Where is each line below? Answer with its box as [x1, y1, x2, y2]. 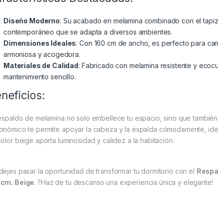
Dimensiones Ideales [3, 38, 76, 47]
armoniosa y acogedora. [3, 50, 80, 58]
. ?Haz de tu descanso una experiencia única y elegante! [34, 178, 213, 186]
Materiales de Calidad [3, 61, 79, 70]
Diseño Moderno [3, 16, 60, 25]
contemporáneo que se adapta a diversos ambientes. [3, 27, 173, 36]
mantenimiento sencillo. [3, 72, 76, 81]
